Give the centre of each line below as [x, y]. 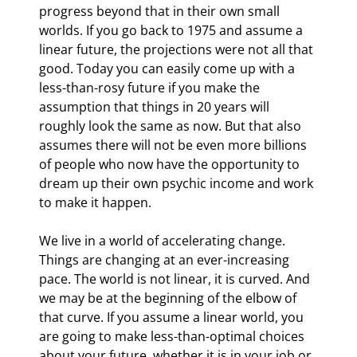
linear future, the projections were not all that [178, 49]
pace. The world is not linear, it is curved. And [176, 279]
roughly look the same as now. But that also [172, 126]
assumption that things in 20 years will [156, 106]
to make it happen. [95, 202]
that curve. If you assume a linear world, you [173, 317]
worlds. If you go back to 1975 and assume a [173, 30]
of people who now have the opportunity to [171, 164]
